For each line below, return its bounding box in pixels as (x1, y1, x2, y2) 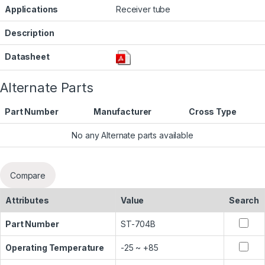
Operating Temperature (5, 243, 105, 253)
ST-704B (121, 219, 156, 230)
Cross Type (189, 106, 237, 117)
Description (5, 28, 54, 38)
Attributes (5, 195, 49, 206)
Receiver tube (116, 4, 171, 15)
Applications (5, 4, 59, 15)
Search (229, 195, 260, 206)
